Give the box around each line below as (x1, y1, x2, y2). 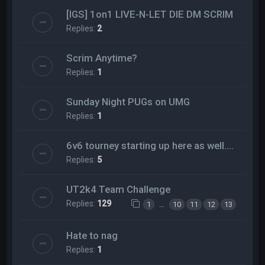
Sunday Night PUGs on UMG (66, 96, 190, 108)
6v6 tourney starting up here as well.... (66, 140, 234, 151)
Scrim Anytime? (66, 52, 138, 64)
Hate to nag (66, 230, 118, 242)
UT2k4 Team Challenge (66, 183, 171, 195)
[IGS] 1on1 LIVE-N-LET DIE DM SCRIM (66, 8, 234, 20)
